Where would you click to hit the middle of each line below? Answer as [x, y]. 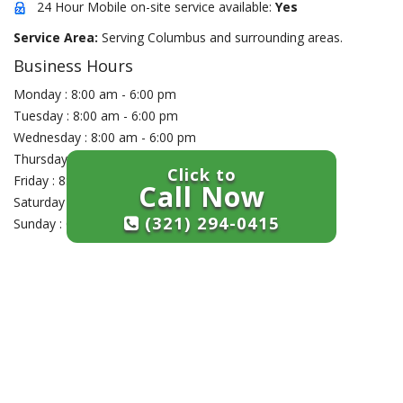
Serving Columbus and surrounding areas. [222, 37]
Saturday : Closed [64, 202]
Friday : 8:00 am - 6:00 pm [89, 180]
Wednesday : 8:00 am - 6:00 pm [105, 137]
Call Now [201, 196]
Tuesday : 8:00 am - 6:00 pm [96, 116]
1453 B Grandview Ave [197, 353]
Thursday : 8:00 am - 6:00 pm [98, 159]
